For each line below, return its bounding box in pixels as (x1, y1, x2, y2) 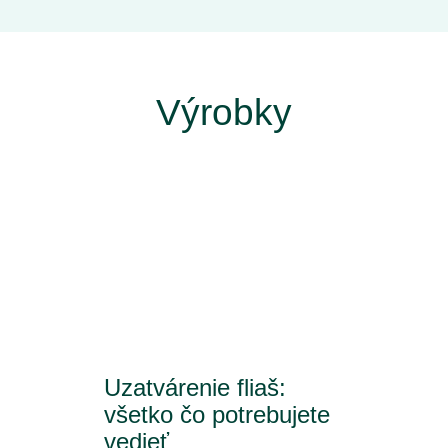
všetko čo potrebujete (104, 401, 330, 428)
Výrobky (156, 92, 292, 133)
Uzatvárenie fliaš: (104, 374, 286, 401)
